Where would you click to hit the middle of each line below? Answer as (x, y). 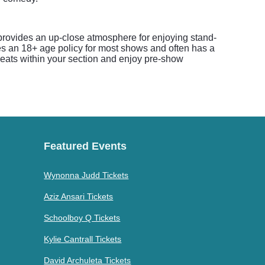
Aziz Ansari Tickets (79, 196)
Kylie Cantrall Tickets (83, 239)
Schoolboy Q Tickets (82, 218)
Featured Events (85, 146)
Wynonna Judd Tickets (86, 175)
